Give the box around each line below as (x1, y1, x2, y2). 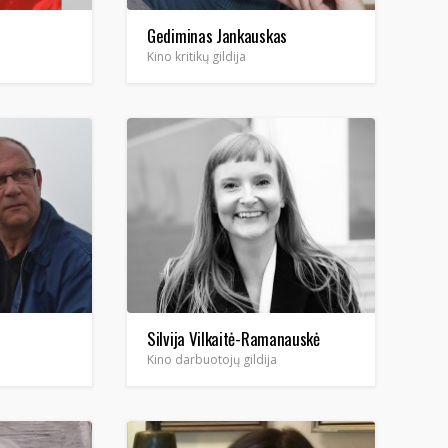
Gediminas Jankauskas (147, 23, 287, 48)
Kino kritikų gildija (147, 48, 246, 65)
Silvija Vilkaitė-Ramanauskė (147, 326, 320, 351)
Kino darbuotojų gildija (147, 351, 277, 368)
